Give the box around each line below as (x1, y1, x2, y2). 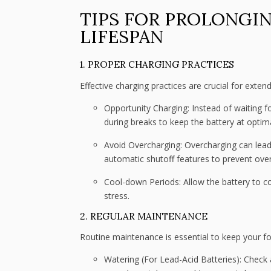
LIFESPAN (80, 24, 163, 48)
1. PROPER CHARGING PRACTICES (80, 59, 234, 71)
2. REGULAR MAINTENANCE (80, 211, 207, 222)
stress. (104, 189, 129, 201)
